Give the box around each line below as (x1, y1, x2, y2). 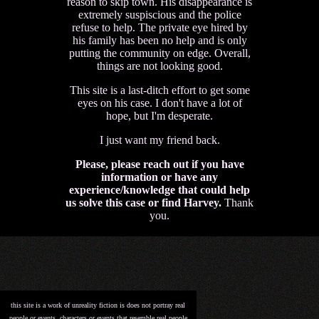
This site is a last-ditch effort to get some (69, 83, 250, 96)
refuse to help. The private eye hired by (71, 21, 248, 33)
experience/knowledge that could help (69, 183, 250, 196)
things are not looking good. (96, 59, 223, 72)
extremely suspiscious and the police (78, 8, 241, 21)
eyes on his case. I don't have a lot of (77, 96, 242, 109)
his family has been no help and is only (72, 33, 247, 46)
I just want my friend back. (99, 133, 220, 146)
